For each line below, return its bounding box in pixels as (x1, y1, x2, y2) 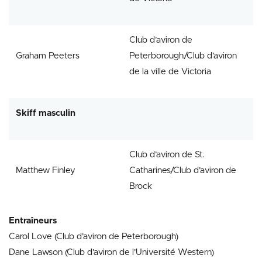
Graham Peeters (16, 51, 80, 60)
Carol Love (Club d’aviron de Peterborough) (9, 232, 178, 241)
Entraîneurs (9, 216, 57, 225)
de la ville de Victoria (129, 67, 211, 76)
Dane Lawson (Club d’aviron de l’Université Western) (9, 247, 214, 257)
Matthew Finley (16, 166, 75, 175)
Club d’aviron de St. (129, 150, 204, 159)
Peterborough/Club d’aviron (129, 51, 237, 60)
